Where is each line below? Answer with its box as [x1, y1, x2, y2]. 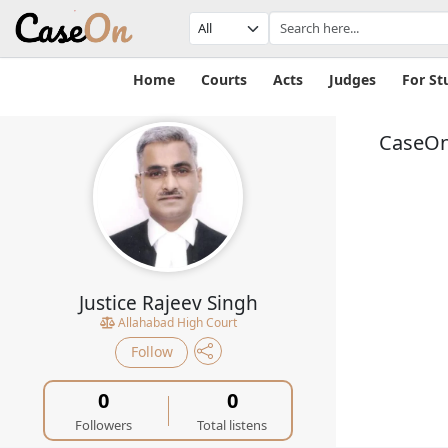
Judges [328, 70, 376, 89]
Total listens [197, 416, 268, 434]
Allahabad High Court [114, 314, 237, 331]
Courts [200, 70, 247, 89]
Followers [75, 416, 133, 434]
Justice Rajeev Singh [78, 290, 258, 316]
